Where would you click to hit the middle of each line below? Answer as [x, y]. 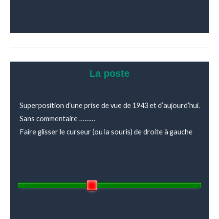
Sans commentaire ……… [57, 119]
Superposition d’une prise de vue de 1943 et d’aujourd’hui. [110, 106]
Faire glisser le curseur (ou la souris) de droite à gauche [106, 132]
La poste [109, 74]
